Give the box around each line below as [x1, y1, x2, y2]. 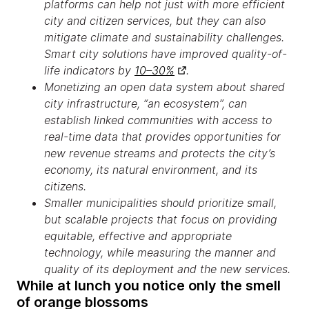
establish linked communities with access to [44, 113, 272, 127]
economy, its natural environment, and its [44, 163, 257, 177]
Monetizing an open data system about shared [44, 80, 285, 94]
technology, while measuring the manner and [44, 246, 276, 259]
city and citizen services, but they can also [44, 14, 266, 28]
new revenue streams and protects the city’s [44, 146, 275, 160]
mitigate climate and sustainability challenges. [44, 30, 284, 44]
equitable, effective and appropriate [44, 229, 232, 243]
